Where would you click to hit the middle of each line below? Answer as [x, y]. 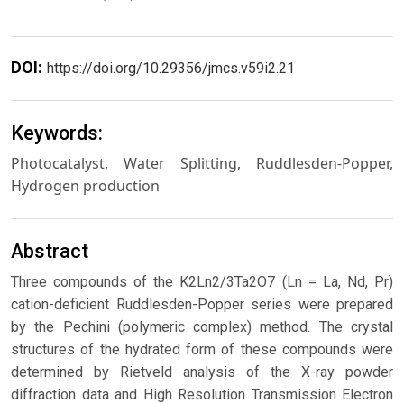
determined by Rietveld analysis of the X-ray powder [202, 372]
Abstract [50, 251]
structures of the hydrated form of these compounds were [202, 349]
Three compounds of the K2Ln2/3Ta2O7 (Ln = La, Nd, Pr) [202, 281]
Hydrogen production [85, 186]
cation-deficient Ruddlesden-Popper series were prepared [202, 304]
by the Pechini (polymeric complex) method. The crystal [202, 326]
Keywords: [57, 133]
